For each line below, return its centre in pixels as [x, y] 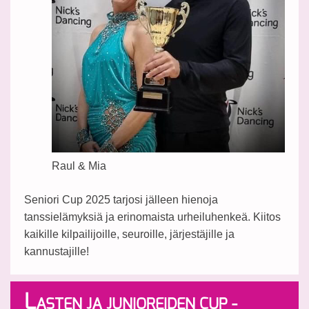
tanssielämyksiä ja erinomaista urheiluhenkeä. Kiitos [152, 217]
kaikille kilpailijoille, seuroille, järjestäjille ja [129, 235]
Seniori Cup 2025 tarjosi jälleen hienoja [121, 200]
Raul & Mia [79, 166]
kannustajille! [57, 252]
